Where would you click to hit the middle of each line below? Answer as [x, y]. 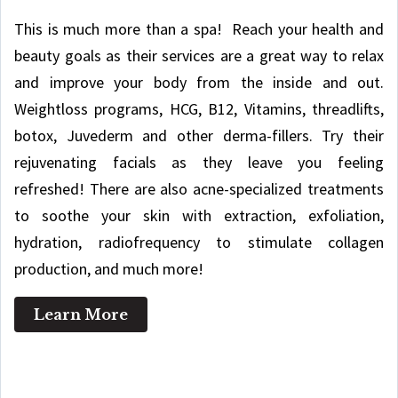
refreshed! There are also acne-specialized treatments [199, 189]
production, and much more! [109, 269]
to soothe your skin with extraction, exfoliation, [199, 216]
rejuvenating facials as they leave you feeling [199, 163]
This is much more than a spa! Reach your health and [199, 29]
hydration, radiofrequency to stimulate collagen [199, 243]
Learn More [81, 315]
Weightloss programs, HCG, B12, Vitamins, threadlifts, [199, 109]
